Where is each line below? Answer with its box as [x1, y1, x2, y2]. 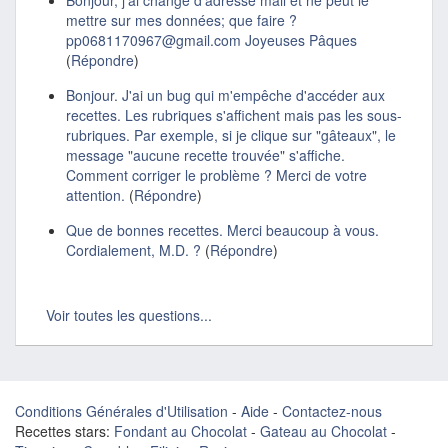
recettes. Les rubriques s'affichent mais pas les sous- [66, 105, 402, 125]
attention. [66, 185, 125, 205]
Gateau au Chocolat [260, 421, 387, 441]
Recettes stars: [15, 421, 110, 441]
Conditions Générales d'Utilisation [15, 401, 228, 421]
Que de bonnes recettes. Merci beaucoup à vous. [66, 220, 379, 240]
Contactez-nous [282, 401, 382, 421]
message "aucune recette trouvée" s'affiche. [66, 145, 345, 165]
